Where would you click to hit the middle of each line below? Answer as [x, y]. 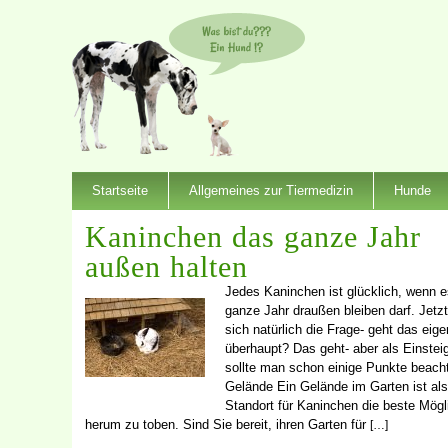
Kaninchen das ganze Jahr [253, 236]
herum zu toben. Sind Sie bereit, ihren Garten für [227, 424]
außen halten [166, 266]
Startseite [120, 190]
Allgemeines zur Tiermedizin [271, 190]
